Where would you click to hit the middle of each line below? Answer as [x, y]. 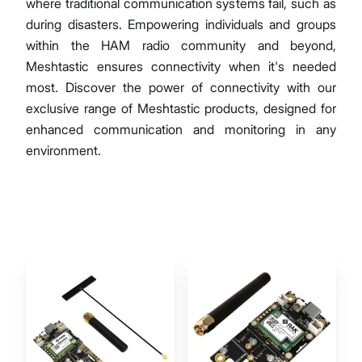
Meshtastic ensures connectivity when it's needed [181, 67]
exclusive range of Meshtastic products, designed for [181, 109]
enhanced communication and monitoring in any [181, 130]
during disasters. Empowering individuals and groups [181, 25]
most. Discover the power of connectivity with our [181, 88]
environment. [63, 151]
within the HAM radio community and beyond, [181, 46]
